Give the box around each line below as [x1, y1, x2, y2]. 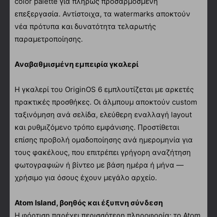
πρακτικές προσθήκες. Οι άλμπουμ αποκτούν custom [15, 97, 197, 107]
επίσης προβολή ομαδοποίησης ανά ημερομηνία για [15, 135, 193, 144]
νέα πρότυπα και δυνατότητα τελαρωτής [15, 21, 156, 31]
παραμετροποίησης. [15, 34, 83, 44]
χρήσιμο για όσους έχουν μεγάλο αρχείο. [15, 172, 157, 182]
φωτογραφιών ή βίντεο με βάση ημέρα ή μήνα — [15, 160, 184, 170]
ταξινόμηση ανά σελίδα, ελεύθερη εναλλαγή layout [15, 109, 192, 119]
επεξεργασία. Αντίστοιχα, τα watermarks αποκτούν [15, 9, 190, 18]
